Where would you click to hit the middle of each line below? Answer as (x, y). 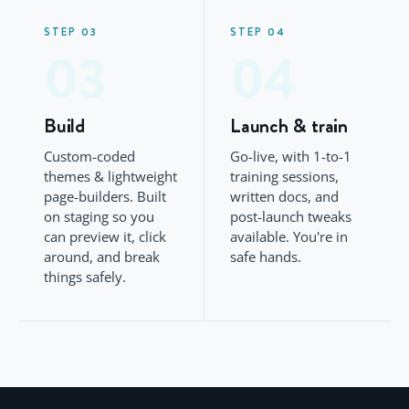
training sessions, (284, 176)
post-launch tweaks (291, 216)
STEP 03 (71, 31)
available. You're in (289, 236)
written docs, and (284, 196)
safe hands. (266, 257)
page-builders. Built (105, 196)
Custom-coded (89, 156)
